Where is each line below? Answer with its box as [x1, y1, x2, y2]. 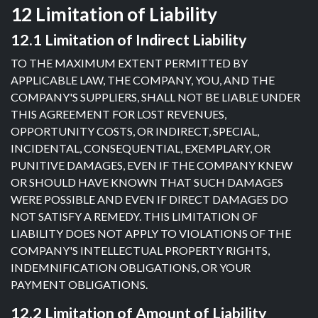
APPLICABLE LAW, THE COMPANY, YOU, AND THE [11, 73, 275, 87]
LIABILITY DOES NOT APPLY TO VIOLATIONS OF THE [11, 226, 291, 240]
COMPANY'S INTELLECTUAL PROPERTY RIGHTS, [11, 243, 270, 257]
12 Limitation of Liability [11, 3, 217, 26]
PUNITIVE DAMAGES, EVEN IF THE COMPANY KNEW [11, 158, 292, 172]
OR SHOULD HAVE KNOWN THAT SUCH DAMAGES [11, 175, 283, 189]
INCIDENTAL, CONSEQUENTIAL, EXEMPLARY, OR [11, 141, 270, 155]
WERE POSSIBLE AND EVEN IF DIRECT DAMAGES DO [11, 192, 288, 206]
